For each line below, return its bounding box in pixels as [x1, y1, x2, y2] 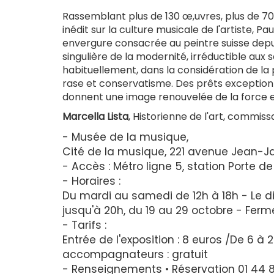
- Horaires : [62, 174, 120, 189]
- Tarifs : [62, 218, 106, 233]
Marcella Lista [62, 109, 128, 124]
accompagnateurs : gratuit [62, 247, 208, 262]
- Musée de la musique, [62, 130, 188, 145]
